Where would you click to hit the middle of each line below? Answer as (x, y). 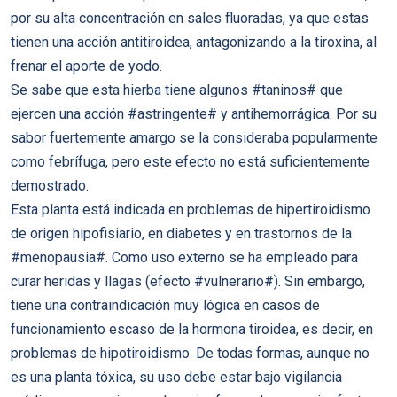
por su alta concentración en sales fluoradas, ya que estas (190, 18)
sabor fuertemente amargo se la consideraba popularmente (194, 138)
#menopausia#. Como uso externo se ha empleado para (184, 257)
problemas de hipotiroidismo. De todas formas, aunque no (190, 353)
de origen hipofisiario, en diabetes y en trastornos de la (181, 234)
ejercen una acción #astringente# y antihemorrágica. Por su (194, 114)
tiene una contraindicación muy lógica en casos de (165, 305)
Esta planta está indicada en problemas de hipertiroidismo (191, 210)
